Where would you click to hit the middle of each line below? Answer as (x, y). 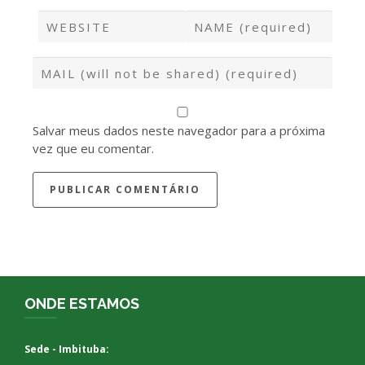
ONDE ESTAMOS (82, 303)
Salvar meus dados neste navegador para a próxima (179, 130)
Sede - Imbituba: (67, 349)
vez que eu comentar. (93, 148)
